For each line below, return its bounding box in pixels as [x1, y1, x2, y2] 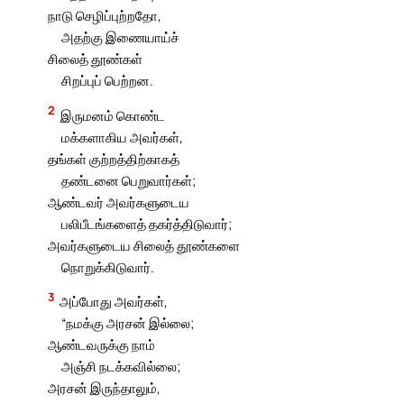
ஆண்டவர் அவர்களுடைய [48, 192, 190, 211]
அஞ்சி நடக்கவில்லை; [60, 357, 180, 376]
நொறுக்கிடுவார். [60, 257, 154, 276]
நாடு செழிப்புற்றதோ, [48, 5, 162, 24]
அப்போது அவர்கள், [60, 292, 169, 311]
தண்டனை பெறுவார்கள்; [60, 170, 196, 189]
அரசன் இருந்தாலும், [48, 379, 161, 398]
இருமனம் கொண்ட [60, 106, 166, 124]
